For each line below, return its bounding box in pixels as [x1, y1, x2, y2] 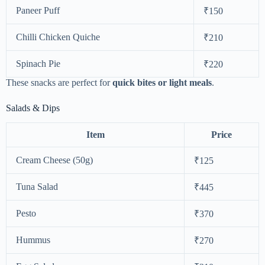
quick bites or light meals [112, 77, 212, 88]
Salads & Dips [6, 102, 60, 113]
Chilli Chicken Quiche [16, 31, 100, 42]
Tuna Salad [16, 181, 58, 192]
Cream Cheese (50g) [16, 154, 93, 165]
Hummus [16, 234, 50, 245]
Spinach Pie [16, 58, 60, 69]
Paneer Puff [16, 5, 60, 15]
